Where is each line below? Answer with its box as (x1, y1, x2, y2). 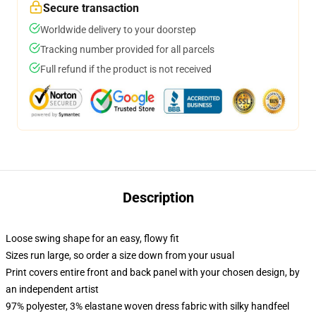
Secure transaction (43, 1, 139, 15)
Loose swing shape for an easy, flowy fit (6, 233, 179, 244)
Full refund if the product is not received (40, 63, 212, 75)
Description (122, 189, 194, 206)
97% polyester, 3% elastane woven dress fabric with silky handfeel (6, 300, 289, 312)
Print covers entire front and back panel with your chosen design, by (6, 267, 300, 278)
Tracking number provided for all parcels (40, 44, 214, 55)
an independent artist (6, 284, 99, 295)
